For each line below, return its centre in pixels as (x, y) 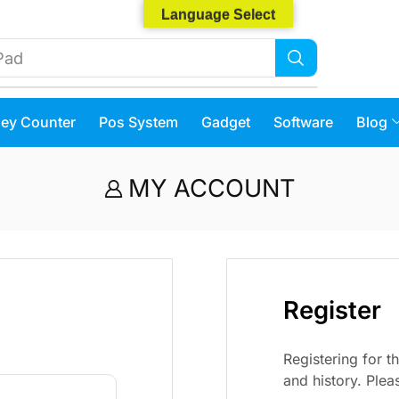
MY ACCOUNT (212, 188)
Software (303, 122)
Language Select (218, 15)
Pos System (138, 122)
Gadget (225, 122)
